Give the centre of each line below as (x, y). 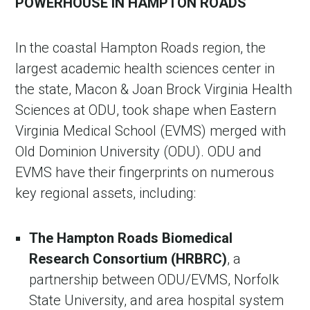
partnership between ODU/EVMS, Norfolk (154, 279)
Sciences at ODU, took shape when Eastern (146, 110)
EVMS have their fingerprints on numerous (145, 172)
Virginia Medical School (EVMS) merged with (151, 130)
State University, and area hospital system (157, 300)
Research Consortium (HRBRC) (128, 258)
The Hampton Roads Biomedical (131, 238)
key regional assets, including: (106, 193)
